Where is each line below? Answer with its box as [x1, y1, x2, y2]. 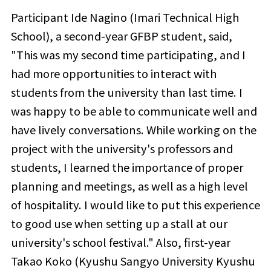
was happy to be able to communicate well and [10, 103, 257, 119]
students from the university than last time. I [10, 84, 243, 100]
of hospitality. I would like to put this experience [10, 197, 260, 213]
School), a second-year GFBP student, [10, 28, 206, 44]
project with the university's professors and [10, 140, 233, 157]
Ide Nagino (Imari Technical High [70, 9, 239, 25]
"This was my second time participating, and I [10, 47, 246, 63]
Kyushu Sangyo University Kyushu [78, 253, 255, 269]
